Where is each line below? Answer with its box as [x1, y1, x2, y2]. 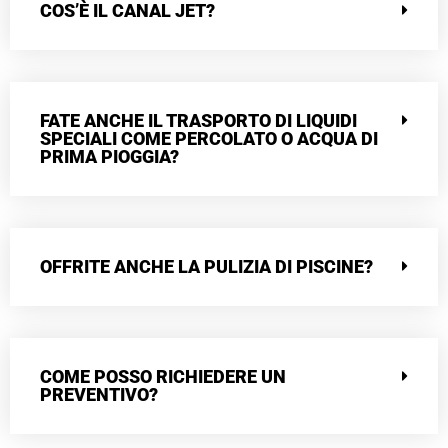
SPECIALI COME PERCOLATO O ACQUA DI [40, 128, 378, 150]
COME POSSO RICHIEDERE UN [40, 366, 286, 388]
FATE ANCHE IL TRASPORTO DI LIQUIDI [40, 110, 357, 132]
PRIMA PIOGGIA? [40, 146, 179, 168]
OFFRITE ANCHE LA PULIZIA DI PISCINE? [40, 256, 373, 278]
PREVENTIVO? [40, 384, 158, 406]
